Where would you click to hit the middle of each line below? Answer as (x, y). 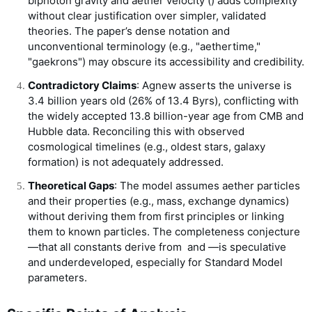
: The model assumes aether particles (207, 186)
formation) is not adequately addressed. (126, 162)
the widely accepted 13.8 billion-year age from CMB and (166, 116)
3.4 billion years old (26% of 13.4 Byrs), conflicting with (163, 101)
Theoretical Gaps (71, 186)
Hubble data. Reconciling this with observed (136, 132)
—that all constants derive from (106, 247)
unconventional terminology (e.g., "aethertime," (144, 47)
